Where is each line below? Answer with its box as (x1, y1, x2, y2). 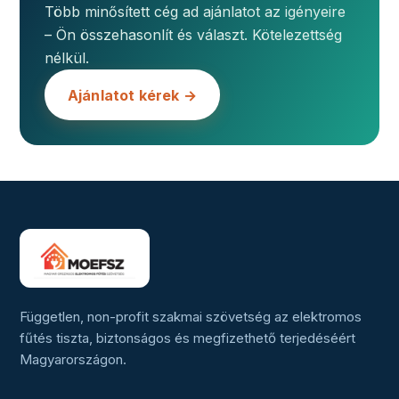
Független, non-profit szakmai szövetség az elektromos (20, 308, 362, 326)
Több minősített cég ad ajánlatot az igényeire (45, 3, 346, 21)
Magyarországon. (20, 351, 126, 369)
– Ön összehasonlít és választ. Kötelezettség (45, 26, 342, 45)
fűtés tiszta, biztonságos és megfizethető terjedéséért (20, 330, 355, 347)
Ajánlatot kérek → (68, 85, 197, 104)
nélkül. (45, 49, 89, 68)
